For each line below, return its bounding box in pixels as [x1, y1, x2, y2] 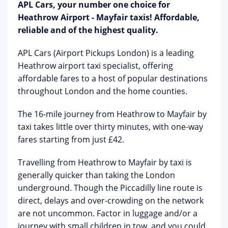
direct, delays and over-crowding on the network [18, 195, 204, 206]
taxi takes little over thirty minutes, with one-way [18, 121, 203, 132]
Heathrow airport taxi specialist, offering [18, 60, 173, 71]
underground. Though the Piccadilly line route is [18, 182, 203, 193]
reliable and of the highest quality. [18, 24, 158, 36]
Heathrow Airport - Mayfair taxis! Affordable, [18, 12, 199, 23]
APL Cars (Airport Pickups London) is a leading [18, 47, 194, 59]
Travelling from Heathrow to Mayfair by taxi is [18, 157, 192, 168]
